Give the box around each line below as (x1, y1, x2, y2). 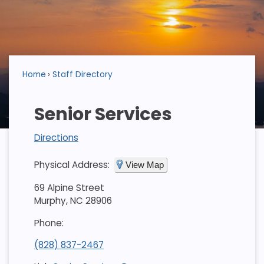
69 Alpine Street (34, 181, 104, 194)
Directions (34, 131, 78, 144)
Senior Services (34, 101, 172, 127)
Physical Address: (34, 159, 110, 171)
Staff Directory (52, 68, 113, 80)
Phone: (34, 216, 64, 229)
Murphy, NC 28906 (34, 194, 112, 207)
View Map (125, 160, 164, 170)
